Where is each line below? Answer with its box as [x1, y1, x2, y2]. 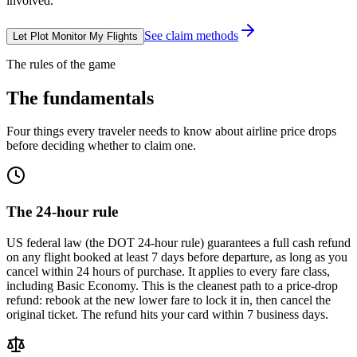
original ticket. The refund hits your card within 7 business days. [6, 307, 328, 321]
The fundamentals [6, 87, 154, 108]
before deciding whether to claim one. [6, 139, 196, 153]
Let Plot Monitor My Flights [13, 29, 138, 42]
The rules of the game [6, 57, 116, 71]
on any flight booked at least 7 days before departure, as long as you [6, 249, 347, 264]
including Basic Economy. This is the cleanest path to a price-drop [6, 278, 338, 292]
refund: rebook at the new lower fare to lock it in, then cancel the [6, 292, 331, 307]
